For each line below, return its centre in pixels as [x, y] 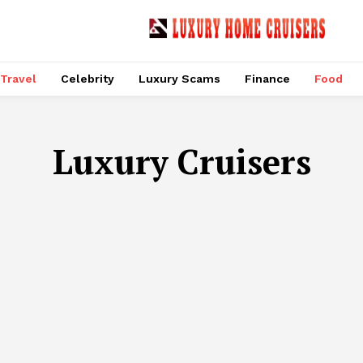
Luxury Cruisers [181, 161]
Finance [267, 79]
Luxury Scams [179, 79]
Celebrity [88, 79]
